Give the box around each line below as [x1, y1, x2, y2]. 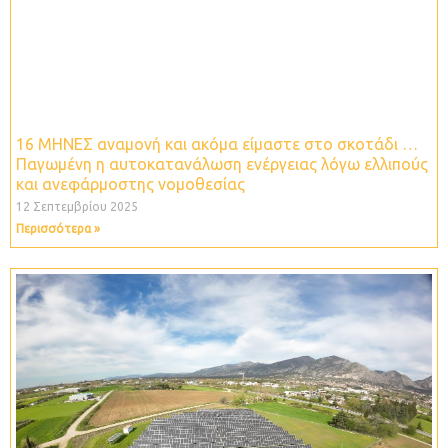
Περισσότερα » [16, 221, 100, 235]
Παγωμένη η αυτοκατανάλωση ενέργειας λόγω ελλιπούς [16, 154, 428, 173]
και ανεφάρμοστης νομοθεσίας [16, 174, 245, 193]
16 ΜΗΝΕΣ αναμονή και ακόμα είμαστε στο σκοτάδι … [16, 134, 418, 153]
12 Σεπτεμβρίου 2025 [16, 199, 138, 213]
